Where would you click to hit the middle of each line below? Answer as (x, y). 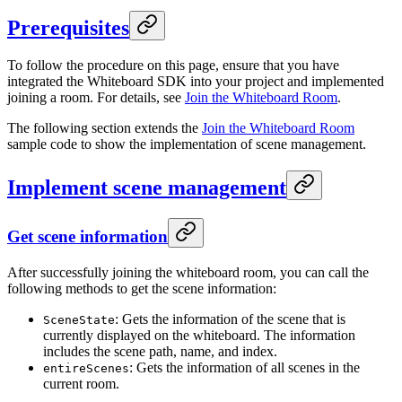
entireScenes (86, 368)
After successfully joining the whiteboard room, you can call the (188, 272)
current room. (81, 383)
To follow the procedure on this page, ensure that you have (173, 66)
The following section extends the (105, 128)
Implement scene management (147, 188)
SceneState (79, 319)
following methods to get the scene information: (142, 288)
